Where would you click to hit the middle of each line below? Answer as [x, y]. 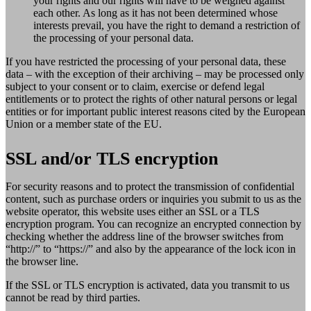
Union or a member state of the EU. [84, 124]
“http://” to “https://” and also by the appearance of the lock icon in [151, 249]
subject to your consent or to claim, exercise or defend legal [135, 87]
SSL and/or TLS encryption [112, 159]
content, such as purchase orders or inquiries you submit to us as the [153, 199]
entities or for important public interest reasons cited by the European [155, 112]
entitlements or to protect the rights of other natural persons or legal [151, 99]
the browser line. [42, 262]
